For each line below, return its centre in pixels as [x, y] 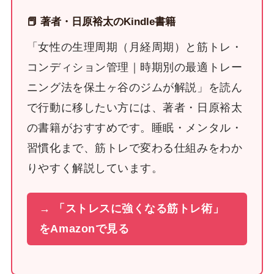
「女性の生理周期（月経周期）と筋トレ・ [135, 47]
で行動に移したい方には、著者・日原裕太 [135, 107]
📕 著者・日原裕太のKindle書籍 [101, 21]
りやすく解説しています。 [95, 168]
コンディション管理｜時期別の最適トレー [135, 67]
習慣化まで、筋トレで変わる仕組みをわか [135, 148]
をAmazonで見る [84, 229]
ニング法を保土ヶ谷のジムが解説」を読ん [135, 87]
